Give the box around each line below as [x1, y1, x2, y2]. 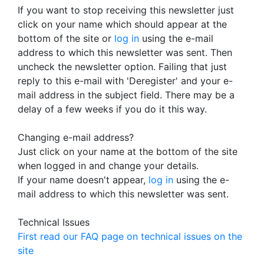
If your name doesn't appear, [18, 174, 148, 186]
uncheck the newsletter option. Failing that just [18, 61, 227, 72]
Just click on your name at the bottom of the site [18, 146, 237, 157]
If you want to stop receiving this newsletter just [18, 4, 234, 16]
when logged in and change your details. [18, 160, 199, 171]
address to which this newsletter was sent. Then [18, 47, 232, 58]
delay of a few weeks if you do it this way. [18, 103, 207, 115]
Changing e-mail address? [18, 131, 134, 143]
